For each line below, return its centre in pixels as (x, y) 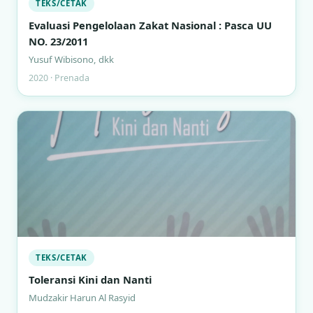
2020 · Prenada (59, 78)
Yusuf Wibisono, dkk (71, 59)
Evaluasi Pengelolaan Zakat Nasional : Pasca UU (150, 25)
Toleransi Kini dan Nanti (90, 279)
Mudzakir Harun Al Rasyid (82, 298)
